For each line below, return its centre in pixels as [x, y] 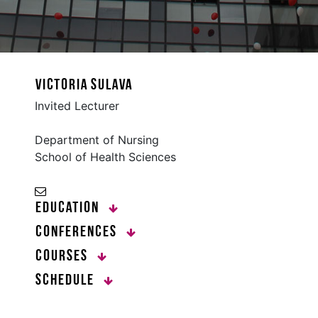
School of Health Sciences [105, 157]
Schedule [66, 280]
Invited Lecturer [77, 105]
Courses [63, 256]
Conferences [78, 232]
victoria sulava [84, 85]
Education [69, 208]
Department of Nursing [97, 139]
